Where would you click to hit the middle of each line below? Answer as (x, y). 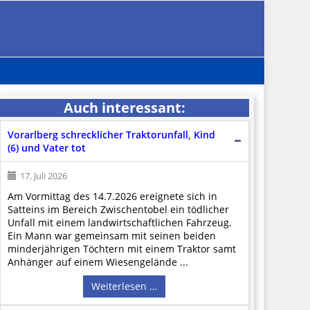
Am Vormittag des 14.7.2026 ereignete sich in (112, 196)
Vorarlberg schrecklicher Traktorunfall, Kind (111, 134)
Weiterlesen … (125, 286)
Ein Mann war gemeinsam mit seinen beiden (111, 235)
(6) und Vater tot (46, 147)
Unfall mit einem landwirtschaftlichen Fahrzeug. (119, 222)
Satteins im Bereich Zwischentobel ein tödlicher (118, 209)
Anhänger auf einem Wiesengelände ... (98, 262)
